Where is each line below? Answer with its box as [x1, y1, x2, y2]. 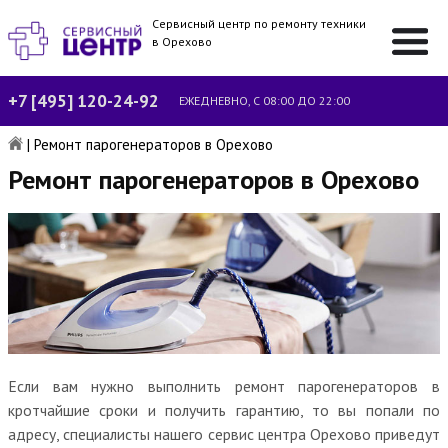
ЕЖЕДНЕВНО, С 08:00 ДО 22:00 [179, 93, 350, 108]
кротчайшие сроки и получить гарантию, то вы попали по [8, 399, 440, 420]
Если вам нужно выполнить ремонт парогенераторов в [8, 375, 440, 396]
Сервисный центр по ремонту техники [152, 16, 367, 31]
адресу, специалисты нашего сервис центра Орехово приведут [8, 423, 440, 444]
